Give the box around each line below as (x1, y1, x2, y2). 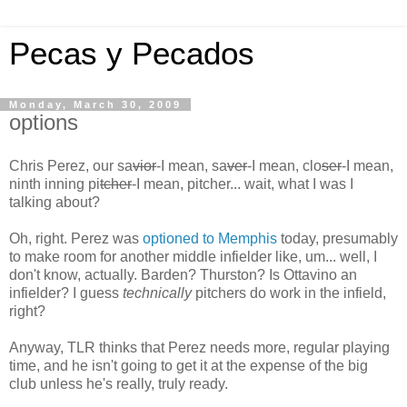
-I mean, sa (156, 157, 227, 174)
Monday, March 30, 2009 (9, 99, 182, 110)
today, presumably (277, 230, 398, 246)
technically (123, 284, 195, 301)
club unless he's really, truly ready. (9, 375, 232, 392)
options (9, 110, 78, 134)
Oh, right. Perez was (9, 230, 143, 246)
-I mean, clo (247, 157, 322, 174)
